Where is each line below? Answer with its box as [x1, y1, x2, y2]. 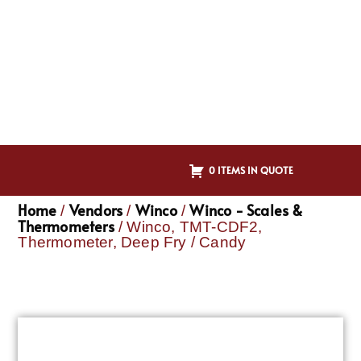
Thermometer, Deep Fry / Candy [18, 234, 247, 251]
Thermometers [18, 216, 114, 237]
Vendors [68, 200, 123, 221]
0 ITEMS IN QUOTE [209, 163, 293, 176]
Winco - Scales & [189, 200, 303, 221]
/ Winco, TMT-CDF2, [114, 218, 263, 236]
